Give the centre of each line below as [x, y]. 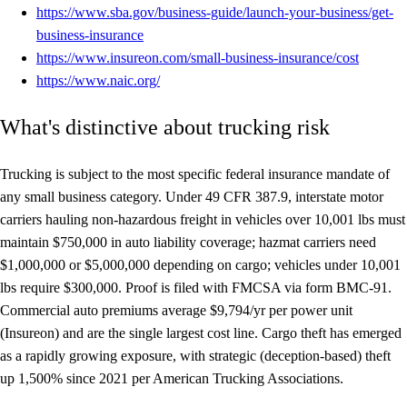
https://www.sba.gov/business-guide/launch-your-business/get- [215, 12]
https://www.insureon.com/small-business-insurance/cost [198, 57]
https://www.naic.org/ [98, 80]
